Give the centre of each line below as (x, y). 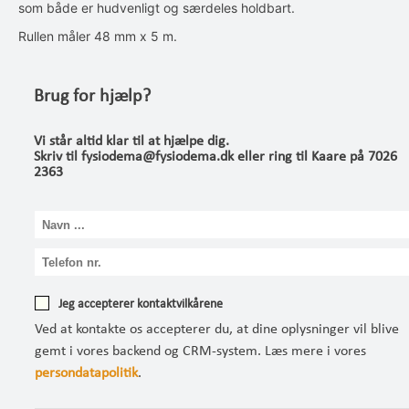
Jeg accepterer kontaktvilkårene (141, 304)
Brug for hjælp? (92, 97)
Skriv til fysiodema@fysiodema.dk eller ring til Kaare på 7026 (215, 157)
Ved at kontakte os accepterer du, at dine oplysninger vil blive (217, 330)
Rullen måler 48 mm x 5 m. (98, 36)
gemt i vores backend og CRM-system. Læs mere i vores (200, 351)
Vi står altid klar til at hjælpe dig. (131, 142)
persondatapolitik (86, 373)
